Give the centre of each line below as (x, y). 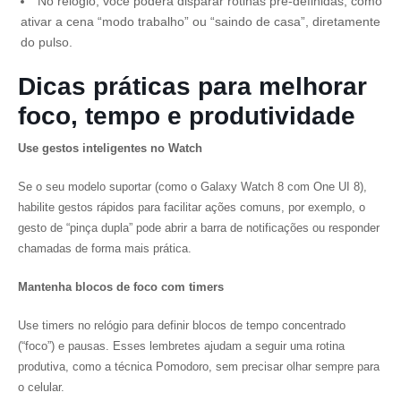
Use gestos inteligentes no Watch (110, 148)
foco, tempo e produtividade (187, 116)
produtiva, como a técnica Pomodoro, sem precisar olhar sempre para (199, 367)
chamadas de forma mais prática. (108, 248)
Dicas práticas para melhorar (192, 86)
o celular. (41, 387)
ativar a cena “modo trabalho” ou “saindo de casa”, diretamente (200, 21)
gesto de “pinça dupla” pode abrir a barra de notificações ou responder (199, 228)
